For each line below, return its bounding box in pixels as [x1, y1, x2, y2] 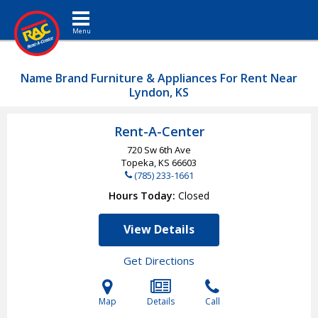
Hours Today [109, 189, 172, 202]
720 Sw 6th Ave [127, 143, 191, 156]
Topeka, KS [121, 156, 172, 169]
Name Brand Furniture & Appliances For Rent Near [21, 70, 297, 86]
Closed [178, 189, 209, 202]
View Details [124, 221, 194, 237]
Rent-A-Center [114, 123, 204, 140]
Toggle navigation [80, 4, 128, 17]
